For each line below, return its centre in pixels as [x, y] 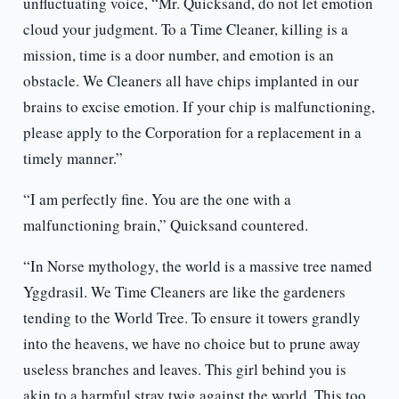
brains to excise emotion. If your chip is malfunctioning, [199, 107]
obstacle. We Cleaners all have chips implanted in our [191, 81]
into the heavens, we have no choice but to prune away [191, 344]
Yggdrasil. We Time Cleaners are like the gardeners [184, 292]
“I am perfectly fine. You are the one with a [157, 199]
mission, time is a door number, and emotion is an [178, 55]
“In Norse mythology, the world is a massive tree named [197, 266]
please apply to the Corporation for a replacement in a [192, 133]
